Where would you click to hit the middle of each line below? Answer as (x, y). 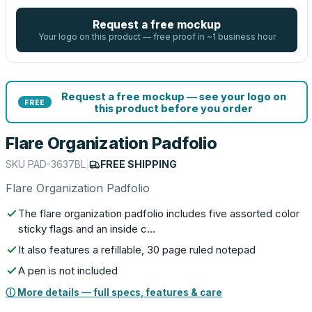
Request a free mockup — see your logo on (173, 96)
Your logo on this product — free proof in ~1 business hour (157, 37)
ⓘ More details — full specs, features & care (114, 292)
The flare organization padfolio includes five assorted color (159, 213)
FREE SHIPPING (139, 164)
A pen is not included (68, 271)
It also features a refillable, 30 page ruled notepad (137, 250)
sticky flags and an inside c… (87, 229)
